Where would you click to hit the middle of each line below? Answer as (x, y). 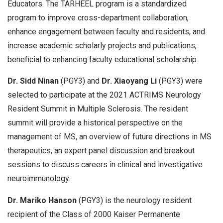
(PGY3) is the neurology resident (135, 201)
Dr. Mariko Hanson (43, 201)
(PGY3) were (181, 81)
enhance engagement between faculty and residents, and (106, 31)
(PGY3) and (81, 81)
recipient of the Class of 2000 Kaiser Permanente (94, 215)
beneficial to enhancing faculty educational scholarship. (103, 59)
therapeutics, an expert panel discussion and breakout (101, 151)
